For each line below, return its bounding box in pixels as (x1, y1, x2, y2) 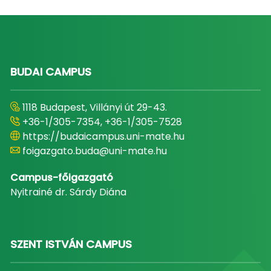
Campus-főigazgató (10, 171, 113, 184)
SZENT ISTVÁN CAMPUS (10, 237, 132, 252)
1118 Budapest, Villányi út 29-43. (22, 100, 167, 114)
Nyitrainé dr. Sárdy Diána (10, 185, 126, 199)
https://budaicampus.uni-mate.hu (22, 129, 184, 143)
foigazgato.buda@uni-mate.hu (22, 144, 167, 158)
